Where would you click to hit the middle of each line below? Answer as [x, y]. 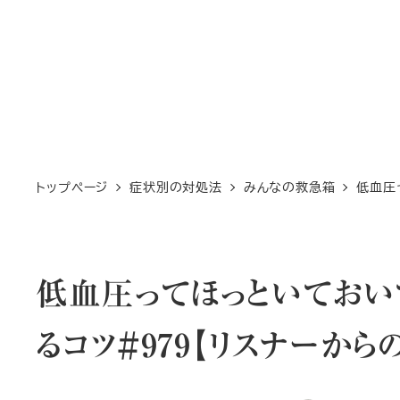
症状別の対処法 [176, 186]
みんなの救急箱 [289, 186]
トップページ [72, 186]
